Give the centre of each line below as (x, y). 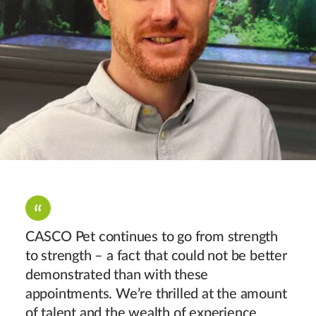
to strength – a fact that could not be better (156, 256)
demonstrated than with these (117, 275)
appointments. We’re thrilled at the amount (156, 294)
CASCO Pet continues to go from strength (152, 237)
